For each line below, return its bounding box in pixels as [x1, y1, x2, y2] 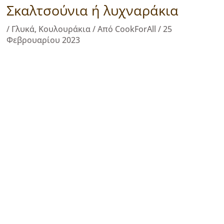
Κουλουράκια [38, 23, 90, 35]
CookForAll [115, 23, 158, 35]
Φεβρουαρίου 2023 [6, 34, 80, 46]
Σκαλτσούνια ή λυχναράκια [6, 1, 178, 20]
